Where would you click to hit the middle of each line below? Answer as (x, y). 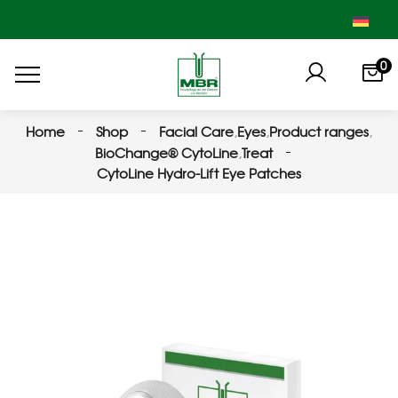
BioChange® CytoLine (166, 152)
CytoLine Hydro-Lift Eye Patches (199, 173)
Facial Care (196, 131)
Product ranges (319, 131)
